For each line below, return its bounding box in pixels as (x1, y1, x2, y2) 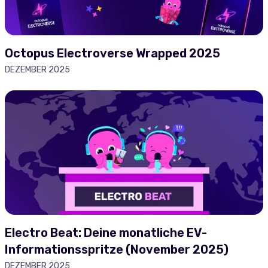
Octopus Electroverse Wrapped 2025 (5, 46, 220, 60)
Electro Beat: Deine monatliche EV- (5, 226, 207, 240)
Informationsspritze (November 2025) (5, 242, 229, 257)
